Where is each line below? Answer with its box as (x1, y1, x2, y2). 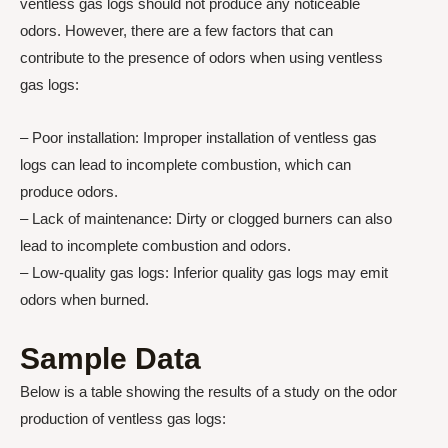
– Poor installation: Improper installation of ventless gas (20, 128, 377, 146)
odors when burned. (20, 290, 149, 308)
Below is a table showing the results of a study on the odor (20, 383, 397, 400)
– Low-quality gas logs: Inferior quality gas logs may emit (20, 263, 388, 281)
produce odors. (20, 182, 118, 200)
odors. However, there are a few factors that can (20, 21, 333, 39)
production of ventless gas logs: (20, 410, 226, 427)
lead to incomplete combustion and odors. (20, 236, 291, 254)
